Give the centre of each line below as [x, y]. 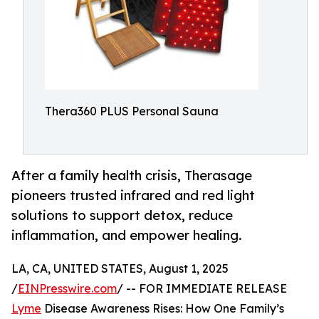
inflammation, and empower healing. [127, 235]
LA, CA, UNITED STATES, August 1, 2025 [120, 269]
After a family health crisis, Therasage [132, 176]
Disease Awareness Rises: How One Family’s [163, 309]
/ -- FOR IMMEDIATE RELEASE [202, 289]
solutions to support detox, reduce [122, 215]
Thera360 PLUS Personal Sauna [132, 111]
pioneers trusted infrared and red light [133, 195]
